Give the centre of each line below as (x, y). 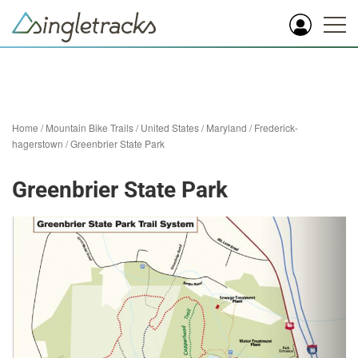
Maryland (227, 127)
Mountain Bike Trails (89, 127)
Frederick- (276, 127)
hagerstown (38, 143)
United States (170, 127)
